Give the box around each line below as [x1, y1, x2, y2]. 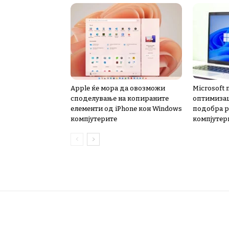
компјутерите [71, 115, 117, 123]
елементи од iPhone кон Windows [71, 105, 182, 112]
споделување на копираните [71, 95, 169, 102]
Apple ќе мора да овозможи [71, 84, 165, 92]
